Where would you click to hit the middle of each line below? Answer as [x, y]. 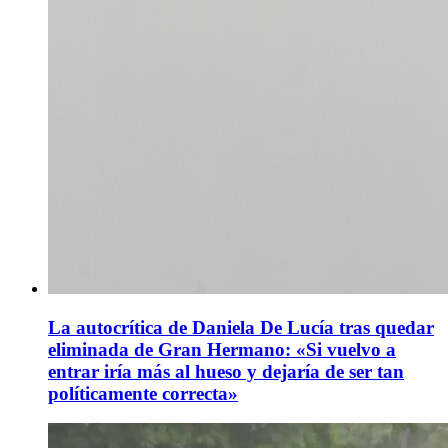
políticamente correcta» [143, 393]
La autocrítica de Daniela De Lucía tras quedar [241, 327]
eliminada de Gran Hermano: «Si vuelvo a [222, 349]
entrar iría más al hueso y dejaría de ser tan [226, 371]
